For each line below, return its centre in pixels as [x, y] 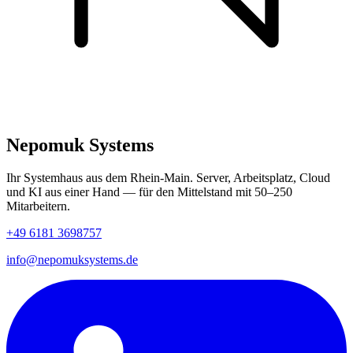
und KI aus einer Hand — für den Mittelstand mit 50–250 [149, 192]
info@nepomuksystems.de [72, 260]
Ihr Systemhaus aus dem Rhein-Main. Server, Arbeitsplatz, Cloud [168, 178]
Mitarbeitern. [38, 206]
